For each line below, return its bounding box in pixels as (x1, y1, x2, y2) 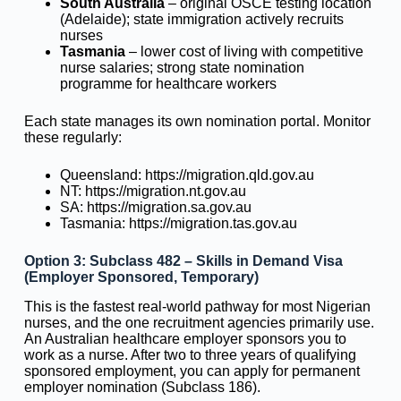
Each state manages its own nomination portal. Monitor (23, 114, 371, 130)
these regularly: (23, 130, 122, 146)
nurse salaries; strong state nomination (59, 60, 304, 76)
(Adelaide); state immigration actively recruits (59, 12, 344, 28)
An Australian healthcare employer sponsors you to (23, 331, 346, 347)
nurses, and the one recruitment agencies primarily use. (23, 315, 374, 331)
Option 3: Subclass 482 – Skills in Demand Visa (23, 253, 343, 269)
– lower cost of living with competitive (124, 44, 363, 60)
